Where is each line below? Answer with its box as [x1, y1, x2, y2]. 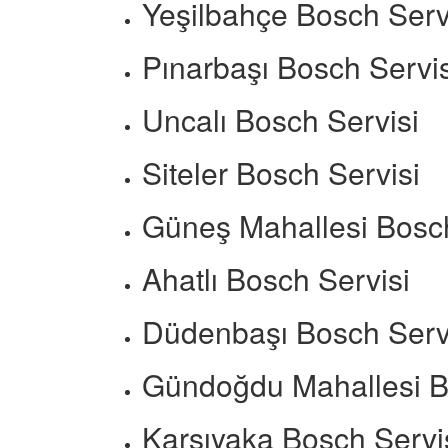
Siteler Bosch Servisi [142, 151, 420, 194]
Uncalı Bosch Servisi [142, 98, 419, 141]
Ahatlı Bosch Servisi [142, 257, 410, 300]
